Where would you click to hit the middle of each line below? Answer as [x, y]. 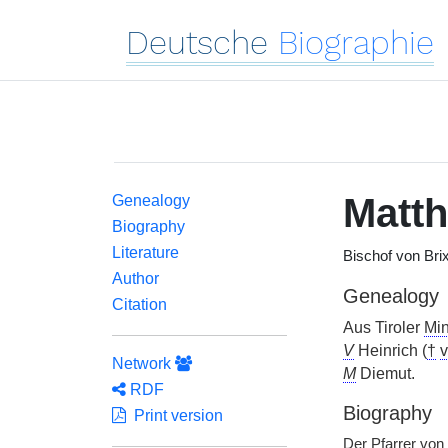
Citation [139, 304]
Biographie [356, 42]
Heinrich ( [390, 350]
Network [143, 363]
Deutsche [197, 42]
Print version [174, 415]
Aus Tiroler [383, 327]
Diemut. [385, 373]
